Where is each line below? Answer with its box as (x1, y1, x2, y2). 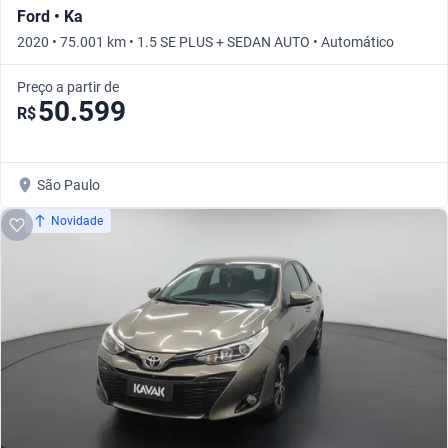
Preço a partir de (17, 79, 119, 96)
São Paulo (37, 177, 100, 194)
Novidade (51, 214, 103, 229)
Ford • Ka (17, 7, 83, 27)
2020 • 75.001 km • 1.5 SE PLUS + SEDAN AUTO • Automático (17, 34, 394, 51)
